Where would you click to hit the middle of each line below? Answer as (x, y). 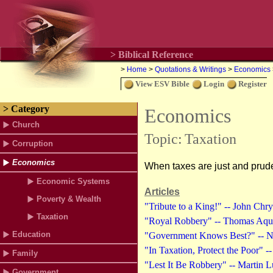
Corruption (33, 144)
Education (31, 234)
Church (26, 125)
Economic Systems (73, 181)
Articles (162, 192)
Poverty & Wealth (69, 199)
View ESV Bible (162, 84)
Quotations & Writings (190, 69)
